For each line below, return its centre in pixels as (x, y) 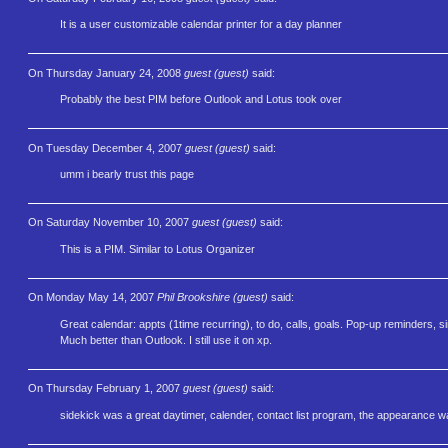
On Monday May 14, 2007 (92, 297)
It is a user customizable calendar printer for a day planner (201, 24)
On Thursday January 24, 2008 (106, 72)
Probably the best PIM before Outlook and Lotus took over (201, 99)
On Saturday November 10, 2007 (110, 222)
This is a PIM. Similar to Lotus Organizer (157, 249)
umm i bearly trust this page (127, 174)
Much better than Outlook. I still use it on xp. (166, 340)
